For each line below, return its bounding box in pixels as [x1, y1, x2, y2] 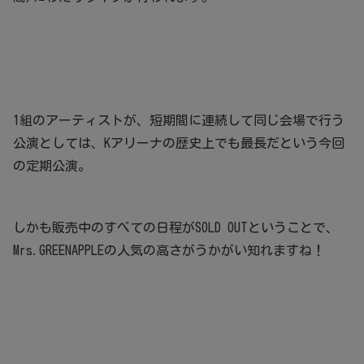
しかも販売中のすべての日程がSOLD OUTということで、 [13, 221, 339, 235]
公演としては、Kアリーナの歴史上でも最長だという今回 [13, 136, 344, 150]
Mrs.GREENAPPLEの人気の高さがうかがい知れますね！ [13, 244, 325, 258]
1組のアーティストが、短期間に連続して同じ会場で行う [13, 114, 344, 128]
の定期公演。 [13, 159, 91, 173]
